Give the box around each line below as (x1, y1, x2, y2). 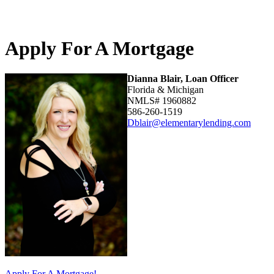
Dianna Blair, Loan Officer (127, 73, 239, 84)
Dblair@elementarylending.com (127, 117, 251, 128)
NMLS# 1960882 (127, 95, 196, 106)
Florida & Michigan (127, 84, 204, 95)
